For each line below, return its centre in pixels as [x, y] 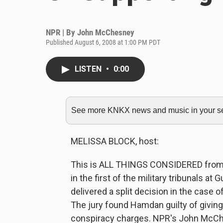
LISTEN [89, 69]
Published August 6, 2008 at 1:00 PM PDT [103, 42]
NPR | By [61, 32]
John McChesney [106, 32]
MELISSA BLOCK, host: [115, 141]
